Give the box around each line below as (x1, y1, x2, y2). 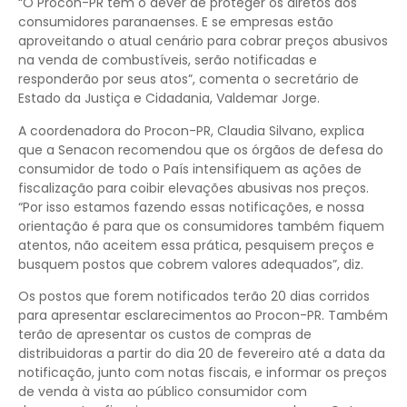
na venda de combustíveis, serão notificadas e (18, 51, 317, 70)
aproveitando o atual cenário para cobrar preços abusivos (18, 32, 388, 51)
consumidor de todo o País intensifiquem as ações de (18, 159, 362, 178)
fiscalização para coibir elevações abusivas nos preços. (18, 178, 369, 197)
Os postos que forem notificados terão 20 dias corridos (18, 286, 370, 305)
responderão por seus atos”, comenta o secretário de (18, 70, 359, 89)
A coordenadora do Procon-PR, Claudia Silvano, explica (18, 121, 364, 140)
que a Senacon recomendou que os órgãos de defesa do (18, 140, 383, 159)
